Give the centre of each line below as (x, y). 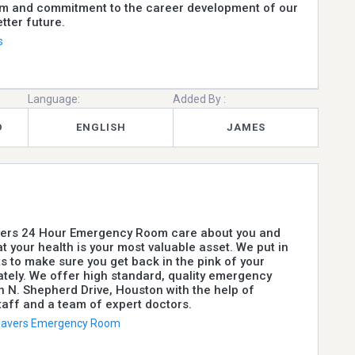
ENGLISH (101, 128)
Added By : (200, 99)
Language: (54, 99)
